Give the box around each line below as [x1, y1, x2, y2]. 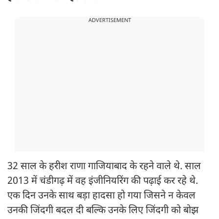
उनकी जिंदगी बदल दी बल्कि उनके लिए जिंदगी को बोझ [7, 204, 198, 218]
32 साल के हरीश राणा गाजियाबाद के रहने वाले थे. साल [7, 160, 201, 174]
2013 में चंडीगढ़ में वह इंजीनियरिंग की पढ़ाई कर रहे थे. [7, 175, 198, 188]
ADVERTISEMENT [88, 17, 131, 24]
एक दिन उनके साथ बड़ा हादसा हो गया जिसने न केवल [7, 190, 196, 203]
